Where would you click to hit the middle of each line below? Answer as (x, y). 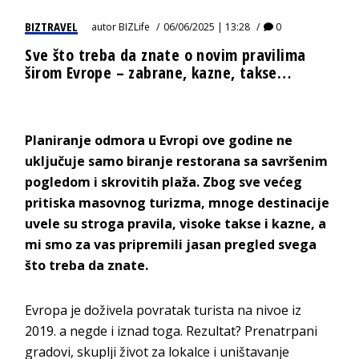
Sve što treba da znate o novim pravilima (165, 54)
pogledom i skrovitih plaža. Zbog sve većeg (164, 182)
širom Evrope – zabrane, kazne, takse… (158, 72)
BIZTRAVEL (52, 26)
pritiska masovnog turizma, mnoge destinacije (177, 202)
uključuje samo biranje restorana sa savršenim (177, 161)
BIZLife (135, 26)
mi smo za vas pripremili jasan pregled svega (171, 244)
